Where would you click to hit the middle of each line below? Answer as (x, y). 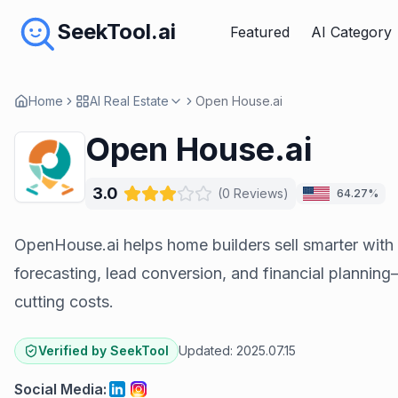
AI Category (352, 32)
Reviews (259, 193)
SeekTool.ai (116, 32)
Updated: (206, 350)
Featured (260, 32)
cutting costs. (64, 302)
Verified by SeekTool (103, 350)
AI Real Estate (129, 101)
